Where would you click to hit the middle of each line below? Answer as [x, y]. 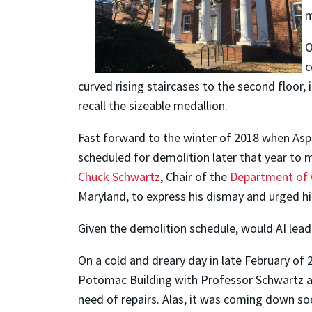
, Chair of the [195, 176]
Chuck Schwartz [119, 176]
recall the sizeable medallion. [153, 105]
